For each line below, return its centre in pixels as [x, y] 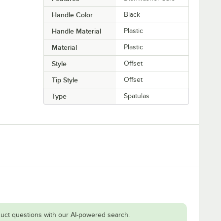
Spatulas [137, 96]
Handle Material [76, 31]
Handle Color [72, 15]
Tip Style [65, 80]
